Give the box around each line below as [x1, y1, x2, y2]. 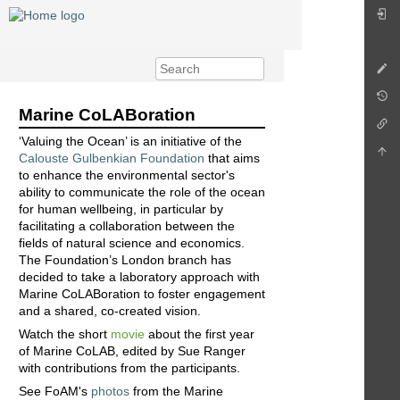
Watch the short [19, 327, 111, 342]
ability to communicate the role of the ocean [19, 185, 265, 200]
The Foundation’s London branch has [19, 253, 231, 268]
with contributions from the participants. [19, 361, 240, 376]
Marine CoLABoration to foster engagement [19, 287, 265, 302]
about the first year [145, 327, 254, 342]
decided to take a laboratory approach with [19, 270, 260, 285]
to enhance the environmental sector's [19, 168, 235, 183]
